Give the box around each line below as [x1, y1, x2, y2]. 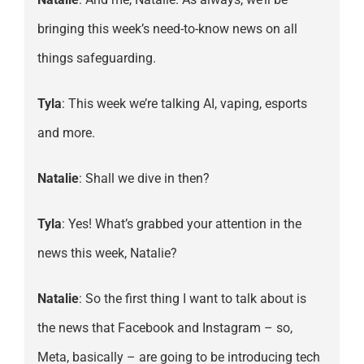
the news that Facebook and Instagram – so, [37, 320, 292, 336]
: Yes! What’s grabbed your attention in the [61, 216, 301, 232]
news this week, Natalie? [37, 245, 177, 262]
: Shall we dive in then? [78, 171, 210, 187]
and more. [37, 125, 95, 141]
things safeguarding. [37, 50, 156, 67]
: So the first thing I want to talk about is [78, 291, 306, 307]
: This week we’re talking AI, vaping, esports [61, 96, 307, 112]
